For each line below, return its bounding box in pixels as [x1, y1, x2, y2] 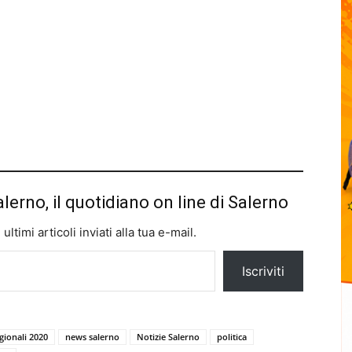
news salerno [65, 330, 119, 343]
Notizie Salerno [137, 330, 200, 343]
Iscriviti [242, 262, 284, 279]
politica [217, 330, 247, 343]
